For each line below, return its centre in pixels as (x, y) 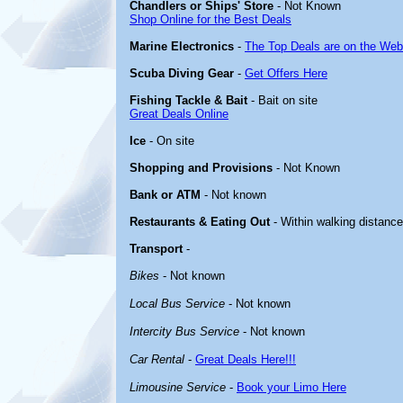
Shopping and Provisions (201, 168)
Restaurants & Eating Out (200, 222)
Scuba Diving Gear (182, 73)
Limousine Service (178, 387)
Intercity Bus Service (184, 331)
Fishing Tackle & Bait (188, 100)
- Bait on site (282, 100)
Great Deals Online (179, 114)
